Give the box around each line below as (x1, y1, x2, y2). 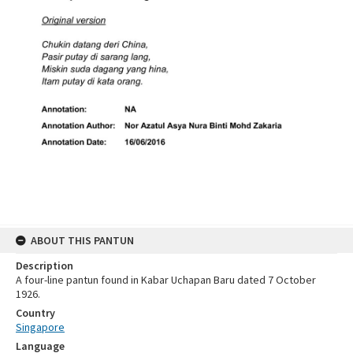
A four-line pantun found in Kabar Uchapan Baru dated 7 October (16, 272, 316, 287)
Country (16, 305, 55, 320)
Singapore (16, 319, 65, 334)
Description (16, 258, 73, 273)
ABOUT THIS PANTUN (31, 232, 134, 247)
